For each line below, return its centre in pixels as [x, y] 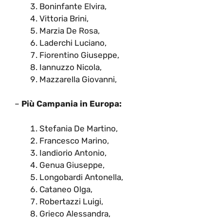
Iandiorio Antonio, [73, 153]
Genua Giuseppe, [72, 165]
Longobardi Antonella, [81, 177]
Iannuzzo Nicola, [71, 67]
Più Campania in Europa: [72, 104]
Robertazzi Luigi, [71, 201]
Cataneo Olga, [66, 189]
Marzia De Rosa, [70, 30]
